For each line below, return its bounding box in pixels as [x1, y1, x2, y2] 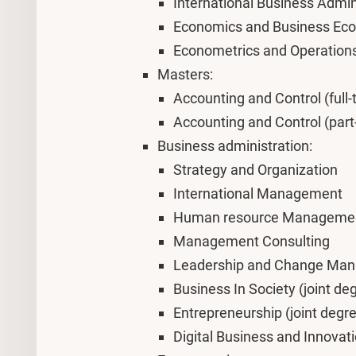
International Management [173, 185, 342, 202]
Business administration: [157, 137, 312, 154]
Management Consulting [173, 233, 330, 250]
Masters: [157, 66, 213, 83]
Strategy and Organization [173, 161, 338, 178]
